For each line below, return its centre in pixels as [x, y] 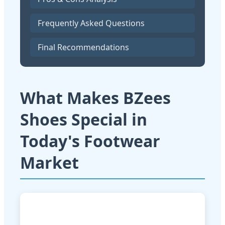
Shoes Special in [84, 120]
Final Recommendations [83, 47]
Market [49, 163]
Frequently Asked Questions [91, 23]
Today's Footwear [90, 141]
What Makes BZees [95, 98]
